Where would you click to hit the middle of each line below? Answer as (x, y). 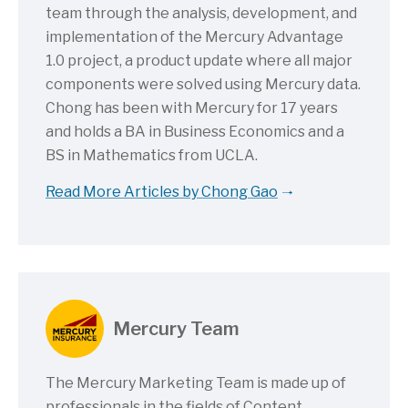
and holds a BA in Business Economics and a (195, 131)
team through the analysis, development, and (201, 13)
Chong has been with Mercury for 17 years (192, 107)
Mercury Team (176, 328)
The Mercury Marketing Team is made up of (196, 382)
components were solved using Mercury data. (203, 84)
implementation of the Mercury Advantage (194, 36)
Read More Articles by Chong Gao (162, 192)
